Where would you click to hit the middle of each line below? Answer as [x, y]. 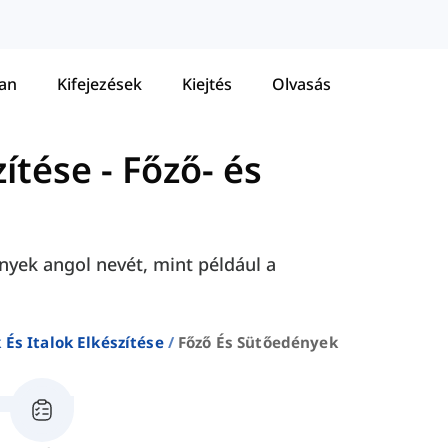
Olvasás [301, 83]
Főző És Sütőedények [257, 342]
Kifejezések [99, 83]
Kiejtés [207, 83]
